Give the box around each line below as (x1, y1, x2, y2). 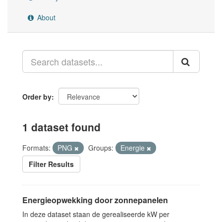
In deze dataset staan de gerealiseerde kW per (22, 209, 169, 219)
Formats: (22, 143, 51, 153)
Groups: (88, 143, 113, 153)
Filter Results (29, 159, 74, 169)
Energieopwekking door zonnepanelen (22, 194, 168, 206)
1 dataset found (22, 119, 101, 134)
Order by (22, 92, 52, 102)
